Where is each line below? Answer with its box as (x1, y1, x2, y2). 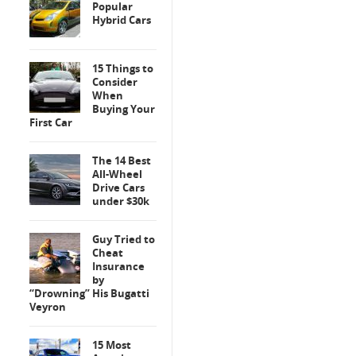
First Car (29, 115, 72, 130)
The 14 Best (92, 153, 151, 168)
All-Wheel (92, 167, 142, 181)
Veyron (29, 300, 66, 314)
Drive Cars (92, 180, 145, 195)
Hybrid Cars (92, 13, 151, 27)
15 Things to (92, 61, 153, 75)
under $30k (92, 194, 149, 208)
